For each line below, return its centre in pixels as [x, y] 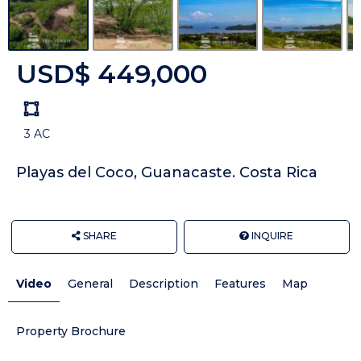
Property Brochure [71, 332]
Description [164, 284]
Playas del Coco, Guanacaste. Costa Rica [167, 173]
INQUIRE [272, 236]
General [90, 284]
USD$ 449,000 [112, 74]
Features [240, 284]
